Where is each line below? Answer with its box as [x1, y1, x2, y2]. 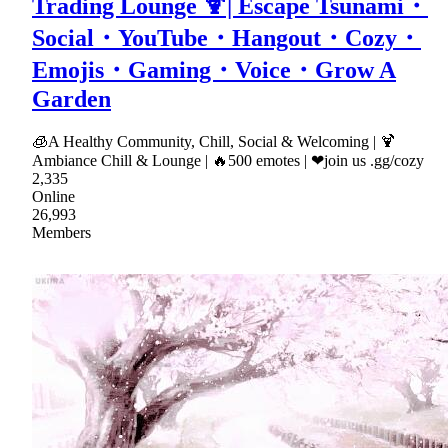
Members [32, 224, 91, 242]
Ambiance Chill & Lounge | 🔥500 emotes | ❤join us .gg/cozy [32, 152, 424, 170]
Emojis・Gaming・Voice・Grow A [32, 57, 396, 84]
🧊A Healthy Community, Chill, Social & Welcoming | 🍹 [32, 133, 396, 151]
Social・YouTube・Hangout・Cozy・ [32, 25, 421, 52]
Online [32, 188, 75, 206]
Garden [32, 86, 111, 113]
